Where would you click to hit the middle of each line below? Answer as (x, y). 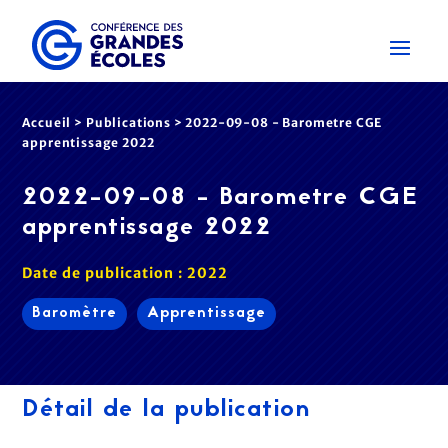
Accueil (47, 122)
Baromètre (75, 313)
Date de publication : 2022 (125, 273)
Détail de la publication (166, 410)
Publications (128, 122)
